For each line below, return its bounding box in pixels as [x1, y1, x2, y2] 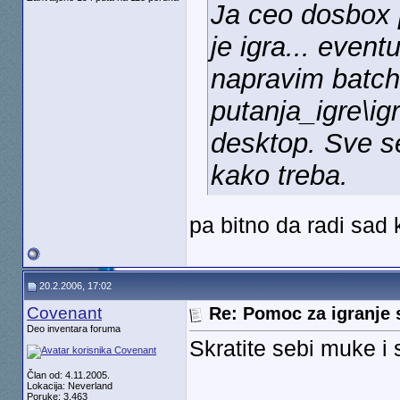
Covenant [26, 304, 102, 322]
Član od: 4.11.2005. [26, 370, 110, 380]
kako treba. [210, 160, 348, 192]
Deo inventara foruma [26, 323, 121, 334]
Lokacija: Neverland [26, 380, 112, 391]
